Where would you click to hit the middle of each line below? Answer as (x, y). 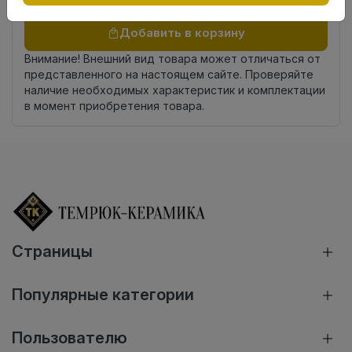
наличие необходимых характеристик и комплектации (175, 90)
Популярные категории (103, 295)
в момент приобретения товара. (114, 106)
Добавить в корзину (182, 33)
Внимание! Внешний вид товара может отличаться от (172, 59)
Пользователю (70, 338)
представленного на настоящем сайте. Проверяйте (169, 75)
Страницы (52, 252)
